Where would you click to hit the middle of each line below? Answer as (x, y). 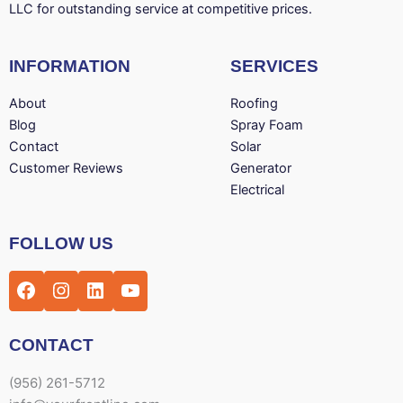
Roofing (255, 104)
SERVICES (275, 66)
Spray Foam (267, 125)
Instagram (122, 219)
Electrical (258, 190)
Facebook (86, 219)
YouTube (184, 219)
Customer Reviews (66, 169)
